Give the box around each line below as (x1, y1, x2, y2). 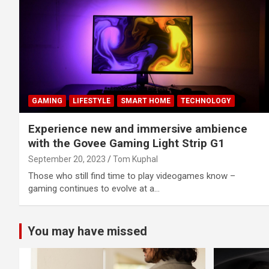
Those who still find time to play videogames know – (28, 170, 235, 181)
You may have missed (28, 223, 147, 238)
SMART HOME (121, 96, 171, 105)
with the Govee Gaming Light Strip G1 (28, 136, 225, 150)
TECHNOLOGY (181, 96, 231, 105)
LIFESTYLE (73, 96, 110, 105)
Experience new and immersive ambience (28, 121, 247, 136)
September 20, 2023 (28, 154, 106, 164)
